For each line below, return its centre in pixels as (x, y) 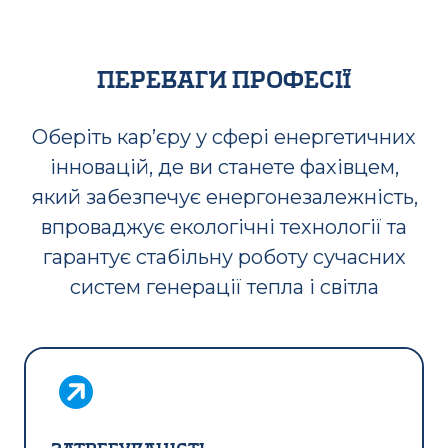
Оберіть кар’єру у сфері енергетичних (224, 137)
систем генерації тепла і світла (224, 287)
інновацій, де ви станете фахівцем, (224, 167)
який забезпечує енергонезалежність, (224, 197)
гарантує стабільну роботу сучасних (224, 257)
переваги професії (224, 79)
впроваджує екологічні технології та (224, 227)
